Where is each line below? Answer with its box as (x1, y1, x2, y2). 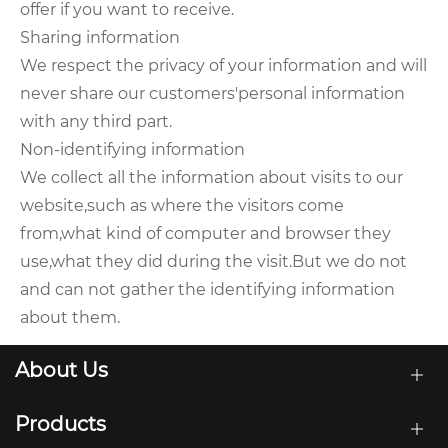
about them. (20, 308, 120, 328)
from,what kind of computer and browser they (20, 224, 391, 244)
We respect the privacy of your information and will (20, 56, 427, 76)
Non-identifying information (20, 140, 245, 160)
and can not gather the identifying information (20, 280, 395, 300)
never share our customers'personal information (20, 84, 405, 104)
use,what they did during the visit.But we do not (20, 252, 407, 272)
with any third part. (20, 112, 172, 132)
